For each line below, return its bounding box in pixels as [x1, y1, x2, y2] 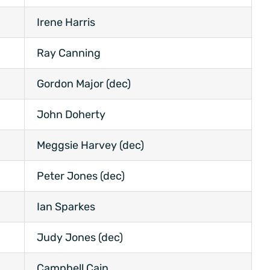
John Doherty [37, 108, 105, 122]
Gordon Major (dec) [37, 77, 131, 91]
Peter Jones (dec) [37, 169, 125, 183]
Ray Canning [37, 46, 101, 60]
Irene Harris [37, 16, 95, 30]
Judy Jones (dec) [37, 231, 123, 245]
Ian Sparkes [37, 200, 95, 214]
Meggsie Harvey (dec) [37, 139, 144, 152]
